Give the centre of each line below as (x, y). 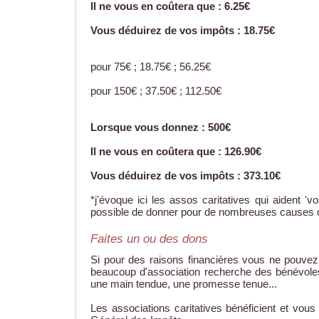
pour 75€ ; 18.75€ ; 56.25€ (151, 67)
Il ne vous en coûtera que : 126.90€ (176, 152)
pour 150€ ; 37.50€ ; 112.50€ (156, 91)
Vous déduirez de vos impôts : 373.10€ (185, 176)
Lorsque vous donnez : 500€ (161, 127)
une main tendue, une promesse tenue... (184, 284)
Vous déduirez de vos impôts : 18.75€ (183, 31)
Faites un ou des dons (149, 239)
